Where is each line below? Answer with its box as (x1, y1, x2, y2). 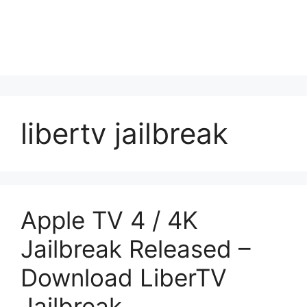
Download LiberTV (21, 263, 227, 292)
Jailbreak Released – (21, 234, 251, 263)
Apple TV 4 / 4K (21, 206, 198, 234)
